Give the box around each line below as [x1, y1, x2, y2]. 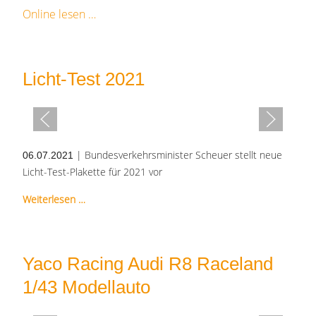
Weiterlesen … [23, 193, 85, 207]
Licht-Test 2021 [23, 68, 145, 90]
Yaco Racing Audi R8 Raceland [23, 253, 273, 275]
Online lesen [23, 6, 88, 23]
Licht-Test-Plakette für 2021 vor [23, 165, 162, 179]
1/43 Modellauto [23, 276, 150, 298]
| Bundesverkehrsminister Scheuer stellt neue [73, 148, 282, 162]
